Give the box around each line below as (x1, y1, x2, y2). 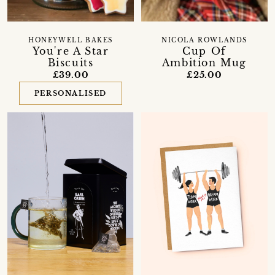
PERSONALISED (34, 88, 107, 98)
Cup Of (182, 44, 227, 57)
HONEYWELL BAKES (28, 36, 113, 44)
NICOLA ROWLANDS (161, 36, 247, 44)
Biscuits (47, 56, 94, 69)
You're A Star (32, 44, 109, 57)
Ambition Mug (161, 56, 247, 69)
